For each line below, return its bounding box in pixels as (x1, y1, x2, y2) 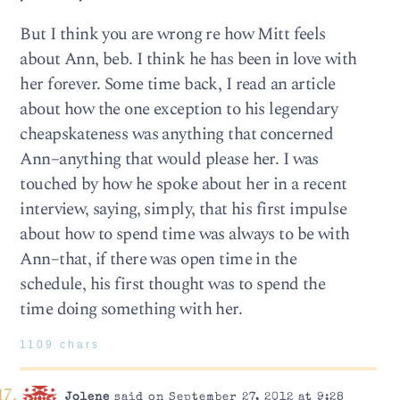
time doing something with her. (20, 296, 243, 322)
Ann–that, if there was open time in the (20, 246, 296, 272)
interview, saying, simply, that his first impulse (20, 196, 347, 222)
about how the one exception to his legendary (20, 96, 338, 122)
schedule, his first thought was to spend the (20, 271, 326, 297)
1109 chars (20, 339, 101, 351)
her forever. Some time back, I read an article (20, 71, 336, 97)
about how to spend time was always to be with (20, 221, 350, 247)
